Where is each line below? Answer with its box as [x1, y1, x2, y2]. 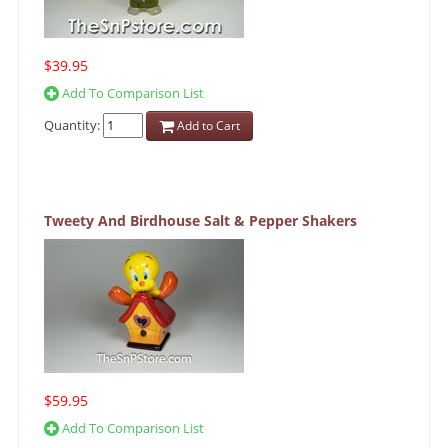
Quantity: [44, 115, 103, 134]
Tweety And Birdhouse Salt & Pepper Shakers [44, 211, 357, 231]
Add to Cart [174, 117, 240, 135]
